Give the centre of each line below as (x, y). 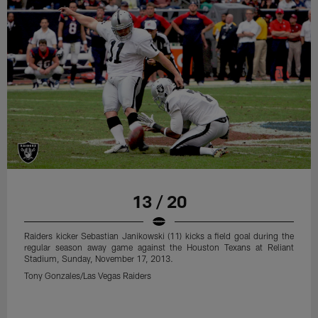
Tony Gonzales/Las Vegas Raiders (88, 276)
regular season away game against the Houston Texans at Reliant (159, 247)
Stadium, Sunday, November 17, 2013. (99, 259)
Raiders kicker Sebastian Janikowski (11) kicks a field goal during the (159, 236)
